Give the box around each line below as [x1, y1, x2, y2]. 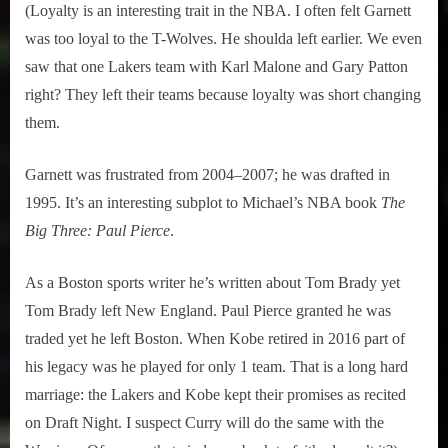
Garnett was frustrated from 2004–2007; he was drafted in [25, 165, 390, 183]
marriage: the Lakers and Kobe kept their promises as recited [25, 385, 406, 403]
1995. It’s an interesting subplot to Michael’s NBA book [25, 193, 381, 211]
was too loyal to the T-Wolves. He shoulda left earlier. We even [25, 29, 422, 47]
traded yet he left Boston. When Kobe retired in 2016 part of [25, 329, 405, 347]
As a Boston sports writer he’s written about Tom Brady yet [25, 273, 400, 291]
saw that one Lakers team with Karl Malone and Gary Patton [25, 57, 408, 75]
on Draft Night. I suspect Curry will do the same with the [25, 413, 384, 431]
